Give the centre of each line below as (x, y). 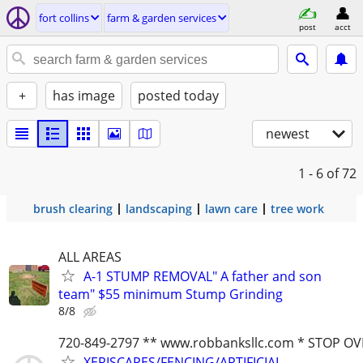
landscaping (159, 209)
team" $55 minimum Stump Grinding (171, 294)
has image (84, 96)
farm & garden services (162, 18)
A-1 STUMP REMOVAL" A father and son (203, 276)
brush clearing (73, 209)
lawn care (231, 209)
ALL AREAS (90, 257)
